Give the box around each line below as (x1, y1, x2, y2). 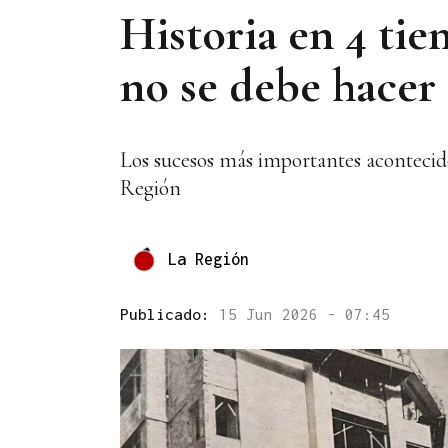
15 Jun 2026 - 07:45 (219, 305, 390, 324)
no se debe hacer (120, 56, 436, 115)
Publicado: (120, 305, 219, 324)
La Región (168, 249, 249, 268)
